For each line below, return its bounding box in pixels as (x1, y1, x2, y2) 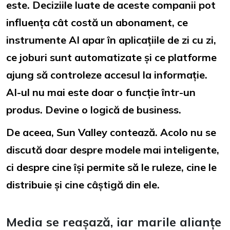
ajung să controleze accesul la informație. (6, 68, 207, 82)
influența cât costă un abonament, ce (6, 16, 188, 29)
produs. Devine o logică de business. (6, 103, 181, 117)
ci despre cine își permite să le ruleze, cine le (6, 161, 217, 174)
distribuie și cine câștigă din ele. (6, 178, 160, 191)
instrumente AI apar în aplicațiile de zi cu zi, (6, 33, 216, 47)
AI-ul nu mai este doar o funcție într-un (6, 86, 196, 99)
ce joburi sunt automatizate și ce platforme (6, 51, 217, 64)
